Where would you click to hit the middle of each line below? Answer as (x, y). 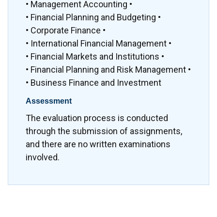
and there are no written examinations (98, 144)
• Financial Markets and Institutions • (95, 57)
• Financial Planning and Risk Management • (108, 70)
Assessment (49, 101)
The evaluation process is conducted (97, 118)
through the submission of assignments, (104, 131)
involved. (43, 157)
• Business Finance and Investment (93, 83)
